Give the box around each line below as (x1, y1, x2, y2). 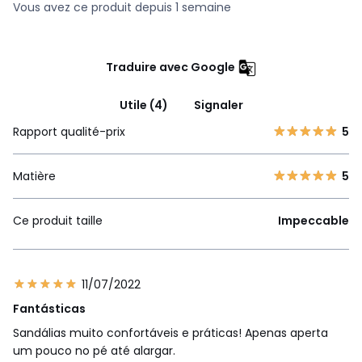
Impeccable (278, 213, 349, 229)
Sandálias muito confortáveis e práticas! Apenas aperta (13, 325, 328, 342)
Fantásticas (13, 301, 86, 318)
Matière (13, 168, 56, 185)
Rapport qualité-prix (13, 124, 125, 141)
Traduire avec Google (105, 58, 235, 75)
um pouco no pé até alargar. (13, 343, 175, 360)
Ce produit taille (13, 213, 103, 229)
